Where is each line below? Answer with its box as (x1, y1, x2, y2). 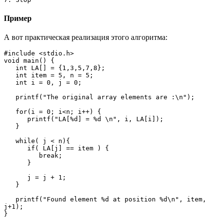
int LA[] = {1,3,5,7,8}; (4, 64, 16, 72)
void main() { (4, 56, 54, 64)
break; (4, 151, 39, 159)
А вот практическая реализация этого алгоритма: (4, 33, 167, 41)
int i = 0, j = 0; (4, 78, 16, 86)
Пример (4, 14, 32, 22)
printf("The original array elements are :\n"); (4, 93, 16, 101)
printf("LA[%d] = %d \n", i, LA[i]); (4, 115, 27, 123)
